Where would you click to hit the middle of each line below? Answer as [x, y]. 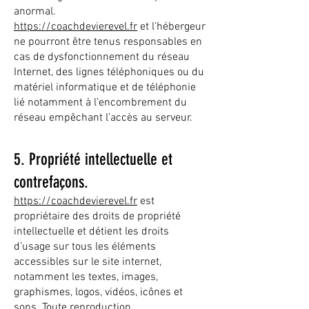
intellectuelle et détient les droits [91, 232]
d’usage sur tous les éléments [85, 247]
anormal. [35, 12]
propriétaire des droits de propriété [97, 217]
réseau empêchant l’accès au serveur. [103, 118]
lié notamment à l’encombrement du [100, 103]
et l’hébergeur [171, 27]
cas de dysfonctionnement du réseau [102, 57]
